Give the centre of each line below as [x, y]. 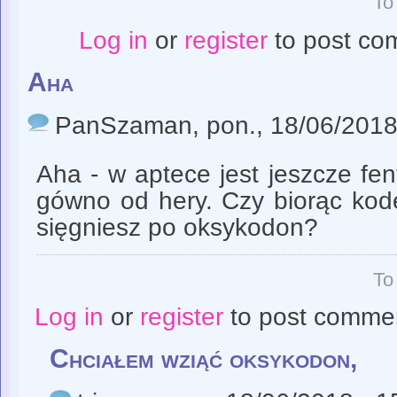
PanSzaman [124, 125]
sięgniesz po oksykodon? [177, 227]
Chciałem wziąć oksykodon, [203, 359]
